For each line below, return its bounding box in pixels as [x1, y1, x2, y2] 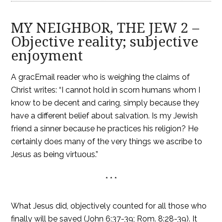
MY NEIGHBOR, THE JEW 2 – [11, 20, 200, 36]
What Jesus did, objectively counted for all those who [11, 201, 207, 211]
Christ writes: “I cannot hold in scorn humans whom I [11, 85, 201, 95]
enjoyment [11, 48, 83, 64]
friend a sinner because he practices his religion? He [11, 124, 199, 133]
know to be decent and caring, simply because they [11, 98, 200, 108]
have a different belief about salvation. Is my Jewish [11, 111, 198, 120]
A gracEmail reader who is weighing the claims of [11, 72, 190, 82]
